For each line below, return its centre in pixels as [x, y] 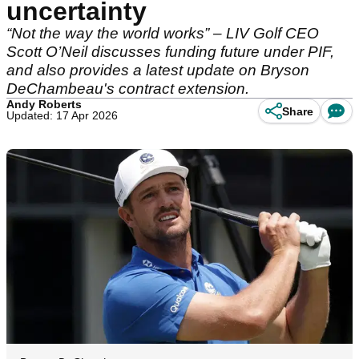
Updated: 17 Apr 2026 [62, 115]
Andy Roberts [44, 104]
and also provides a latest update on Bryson [158, 70]
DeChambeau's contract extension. [128, 89]
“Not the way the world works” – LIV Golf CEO [163, 33]
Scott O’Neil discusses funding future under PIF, [170, 52]
